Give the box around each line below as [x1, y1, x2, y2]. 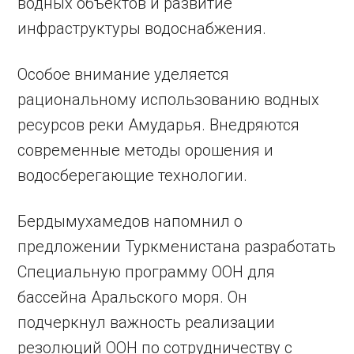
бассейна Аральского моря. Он [17, 288, 248, 307]
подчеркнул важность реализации [17, 313, 276, 333]
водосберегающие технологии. [17, 166, 248, 186]
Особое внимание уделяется [17, 65, 230, 85]
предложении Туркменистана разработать [17, 237, 337, 257]
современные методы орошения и [17, 141, 274, 160]
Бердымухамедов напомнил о [17, 212, 243, 232]
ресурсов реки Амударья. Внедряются [17, 115, 300, 135]
